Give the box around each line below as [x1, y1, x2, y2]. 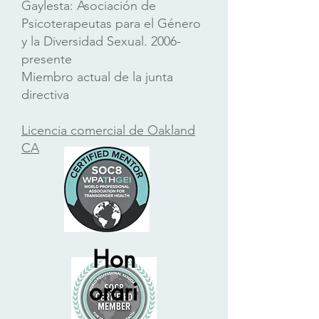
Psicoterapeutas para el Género [21, 16, 201, 31]
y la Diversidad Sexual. [21, 33, 147, 49]
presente [21, 51, 72, 67]
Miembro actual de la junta [21, 69, 173, 85]
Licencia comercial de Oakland [21, 122, 195, 138]
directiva [21, 87, 69, 103]
